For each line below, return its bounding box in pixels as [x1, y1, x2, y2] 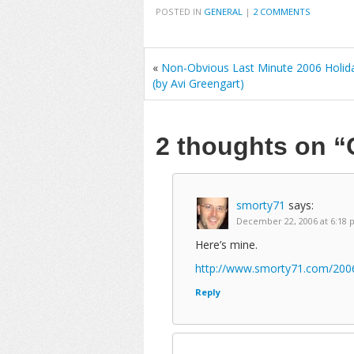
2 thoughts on [156, 132, 333, 160]
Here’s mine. [195, 237, 258, 252]
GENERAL [204, 6, 243, 17]
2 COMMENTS [253, 6, 311, 17]
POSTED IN [156, 6, 204, 17]
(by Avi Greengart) [153, 76, 244, 91]
